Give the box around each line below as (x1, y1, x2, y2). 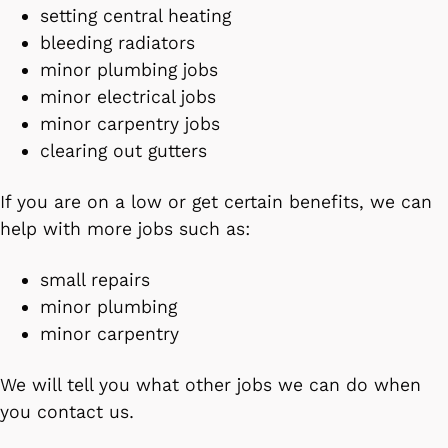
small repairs (40, 268, 156, 291)
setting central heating (40, 4, 237, 27)
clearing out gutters (40, 139, 219, 162)
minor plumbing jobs (40, 58, 224, 81)
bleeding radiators (40, 31, 201, 54)
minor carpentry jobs (40, 112, 226, 135)
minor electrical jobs (40, 85, 222, 108)
